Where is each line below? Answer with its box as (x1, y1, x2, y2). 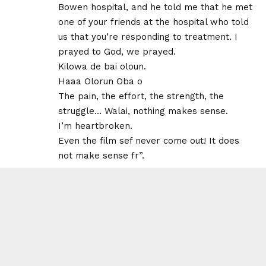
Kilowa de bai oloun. (58, 61, 146, 72)
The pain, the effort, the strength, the (58, 90, 224, 102)
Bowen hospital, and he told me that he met (58, 1, 252, 12)
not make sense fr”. (58, 150, 144, 161)
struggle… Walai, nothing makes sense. (58, 105, 228, 116)
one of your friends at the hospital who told (58, 16, 249, 27)
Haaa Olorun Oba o (58, 75, 142, 87)
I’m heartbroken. (58, 120, 132, 131)
